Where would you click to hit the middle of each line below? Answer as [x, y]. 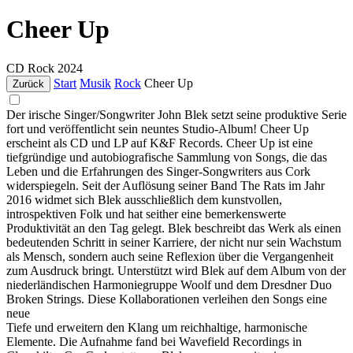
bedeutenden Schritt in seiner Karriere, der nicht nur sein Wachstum [174, 242]
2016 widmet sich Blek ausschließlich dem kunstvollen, [144, 199]
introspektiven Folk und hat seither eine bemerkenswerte [146, 214]
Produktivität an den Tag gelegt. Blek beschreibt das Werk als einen [174, 228]
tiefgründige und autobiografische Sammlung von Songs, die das [167, 157]
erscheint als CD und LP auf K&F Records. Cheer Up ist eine [160, 143]
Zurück [28, 84]
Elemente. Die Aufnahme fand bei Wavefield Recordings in [154, 341]
